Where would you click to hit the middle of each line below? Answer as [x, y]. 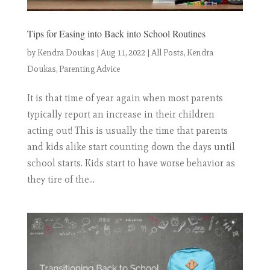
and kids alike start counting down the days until [131, 147]
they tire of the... [61, 180]
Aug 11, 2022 [123, 53]
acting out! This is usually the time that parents [127, 131]
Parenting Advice [89, 69]
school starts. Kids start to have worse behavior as [131, 163]
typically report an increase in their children [121, 115]
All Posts [167, 53]
